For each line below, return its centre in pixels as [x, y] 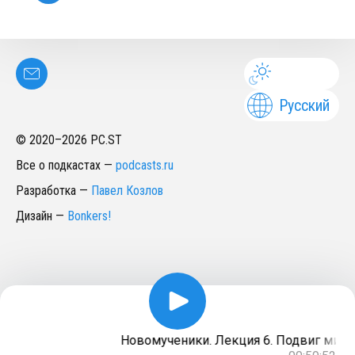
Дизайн [34, 216]
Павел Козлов [127, 191]
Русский [304, 105]
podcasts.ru [145, 165]
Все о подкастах [58, 165]
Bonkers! [89, 216]
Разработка [46, 191]
